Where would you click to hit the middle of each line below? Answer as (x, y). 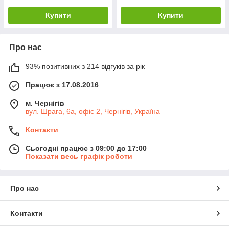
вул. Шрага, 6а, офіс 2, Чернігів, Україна (93, 111)
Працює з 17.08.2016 (62, 85)
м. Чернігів (45, 103)
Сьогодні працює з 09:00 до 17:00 (86, 148)
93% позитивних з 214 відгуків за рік (85, 66)
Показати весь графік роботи (79, 156)
